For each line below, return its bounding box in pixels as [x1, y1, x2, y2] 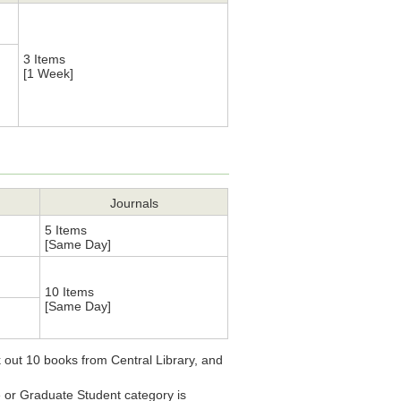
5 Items [45, 223, 88, 238]
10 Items [45, 285, 95, 300]
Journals [109, 196, 158, 211]
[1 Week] [23, 66, 74, 81]
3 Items [23, 52, 66, 67]
